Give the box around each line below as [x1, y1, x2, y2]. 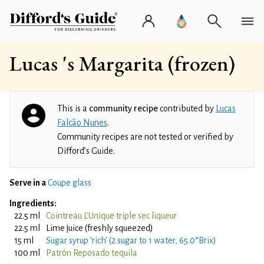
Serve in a [9, 178, 46, 187]
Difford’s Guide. [57, 146, 115, 156]
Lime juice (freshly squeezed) [46, 223, 153, 233]
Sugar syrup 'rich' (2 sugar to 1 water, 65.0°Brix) [46, 236, 216, 245]
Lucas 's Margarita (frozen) [9, 49, 235, 77]
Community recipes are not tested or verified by [57, 132, 233, 141]
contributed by [158, 104, 216, 113]
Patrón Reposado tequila [46, 248, 137, 258]
